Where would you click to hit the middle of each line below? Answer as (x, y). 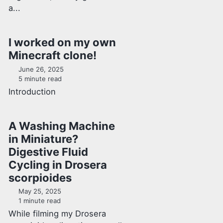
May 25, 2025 (40, 191)
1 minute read (39, 201)
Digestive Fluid (48, 152)
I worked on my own (62, 43)
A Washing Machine (61, 126)
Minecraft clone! (52, 56)
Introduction (32, 91)
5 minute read (39, 78)
